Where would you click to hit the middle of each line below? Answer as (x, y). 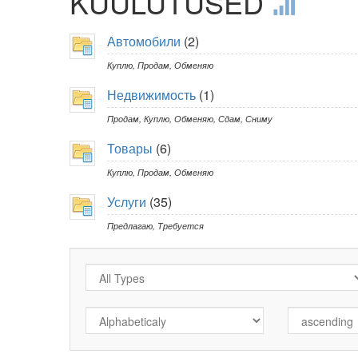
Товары (130, 149)
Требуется (181, 226)
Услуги (127, 202)
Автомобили (144, 42)
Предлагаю (130, 226)
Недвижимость (151, 95)
